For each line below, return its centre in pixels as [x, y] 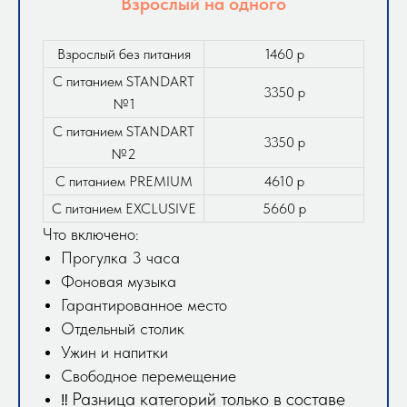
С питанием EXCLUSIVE [124, 209]
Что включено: [91, 234]
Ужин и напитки [114, 352]
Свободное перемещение [149, 376]
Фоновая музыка [119, 282]
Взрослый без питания [124, 55]
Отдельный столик [123, 329]
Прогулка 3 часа [120, 258]
